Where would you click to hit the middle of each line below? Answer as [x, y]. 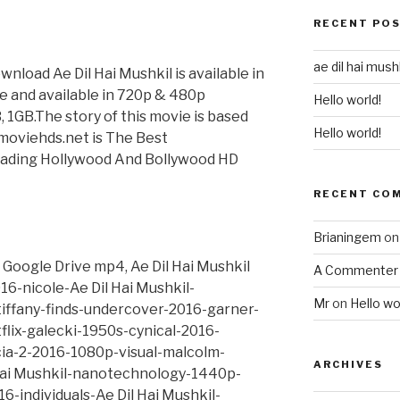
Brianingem [347, 237]
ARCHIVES [348, 365]
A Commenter [355, 271]
